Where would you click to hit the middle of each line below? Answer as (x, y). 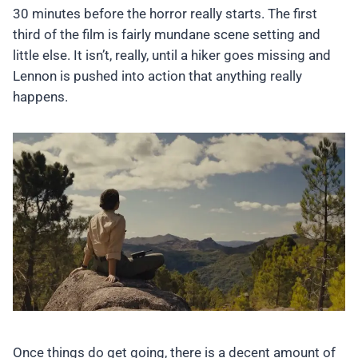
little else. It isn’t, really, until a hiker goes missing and (172, 56)
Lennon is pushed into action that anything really (157, 76)
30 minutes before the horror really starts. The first (165, 14)
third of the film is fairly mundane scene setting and (167, 35)
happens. (40, 97)
